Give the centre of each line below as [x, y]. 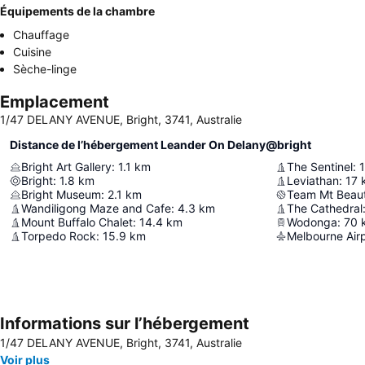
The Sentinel [320, 167]
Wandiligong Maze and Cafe [96, 208]
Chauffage [41, 35]
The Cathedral [325, 208]
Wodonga [312, 222]
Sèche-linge [45, 69]
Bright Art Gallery [66, 167]
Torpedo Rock [59, 236]
